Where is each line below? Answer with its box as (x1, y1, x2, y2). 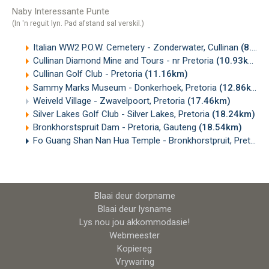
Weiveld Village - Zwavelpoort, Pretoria (33, 95, 187, 106)
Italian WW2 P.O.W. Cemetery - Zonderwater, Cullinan (33, 42, 241, 53)
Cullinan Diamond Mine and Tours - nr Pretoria (33, 55, 216, 67)
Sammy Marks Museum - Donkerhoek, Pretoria (33, 82, 219, 93)
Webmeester (109, 229, 160, 241)
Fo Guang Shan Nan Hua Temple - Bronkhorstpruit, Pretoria (33, 134, 250, 146)
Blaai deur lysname (97, 203, 172, 214)
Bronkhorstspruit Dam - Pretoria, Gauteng (33, 121, 199, 133)
